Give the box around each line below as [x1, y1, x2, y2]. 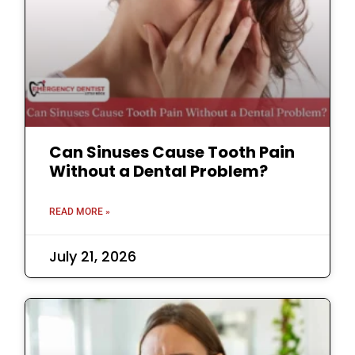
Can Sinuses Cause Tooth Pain [49, 140, 296, 163]
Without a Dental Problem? [49, 159, 269, 182]
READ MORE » [49, 205, 111, 217]
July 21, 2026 [49, 246, 137, 266]
